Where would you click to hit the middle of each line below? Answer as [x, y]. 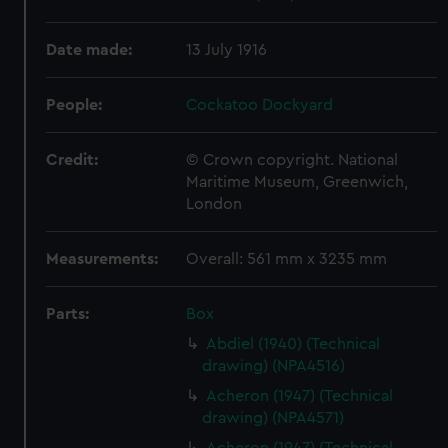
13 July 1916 [227, 50]
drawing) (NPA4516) [274, 366]
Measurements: [102, 259]
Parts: [68, 314]
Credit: [72, 160]
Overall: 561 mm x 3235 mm [287, 259]
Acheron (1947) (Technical [300, 396]
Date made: [89, 50]
